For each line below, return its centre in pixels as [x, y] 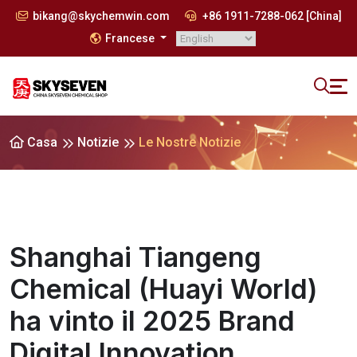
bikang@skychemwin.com [101, 16]
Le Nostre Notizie [190, 142]
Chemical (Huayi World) [163, 289]
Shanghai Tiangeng [135, 257]
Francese [131, 38]
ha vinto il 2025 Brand [152, 321]
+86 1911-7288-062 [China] [271, 16]
